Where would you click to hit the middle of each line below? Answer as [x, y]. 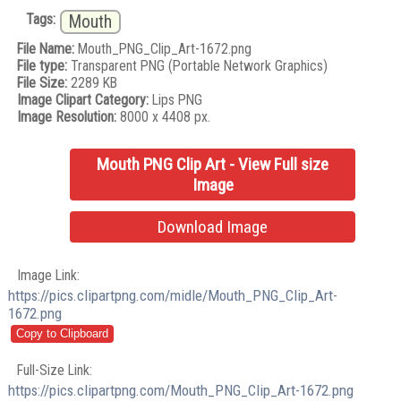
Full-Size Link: [55, 370]
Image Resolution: [67, 117]
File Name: [46, 49]
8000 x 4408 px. [164, 117]
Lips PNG [176, 100]
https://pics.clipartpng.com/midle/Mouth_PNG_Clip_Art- [173, 296]
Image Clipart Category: [83, 100]
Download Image [213, 227]
